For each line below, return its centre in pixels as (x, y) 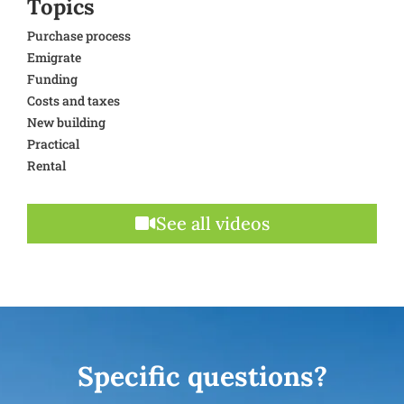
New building (66, 122)
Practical (53, 143)
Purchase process (79, 35)
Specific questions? (202, 376)
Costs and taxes (73, 100)
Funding (52, 78)
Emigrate (54, 57)
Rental (46, 165)
